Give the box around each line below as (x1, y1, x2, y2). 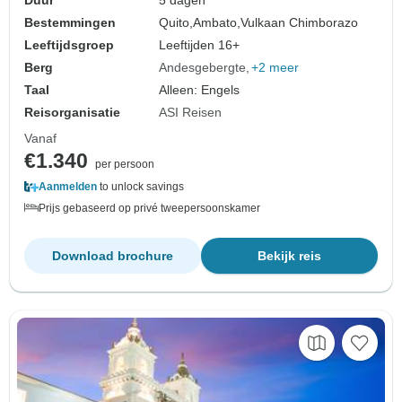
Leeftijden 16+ (159, 38, 240, 53)
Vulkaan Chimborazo (240, 15, 359, 31)
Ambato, (193, 15, 241, 31)
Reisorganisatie (24, 105, 120, 120)
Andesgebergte (159, 60, 247, 75)
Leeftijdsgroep (24, 38, 114, 53)
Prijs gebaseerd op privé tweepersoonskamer (39, 202, 260, 215)
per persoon (95, 158, 154, 171)
